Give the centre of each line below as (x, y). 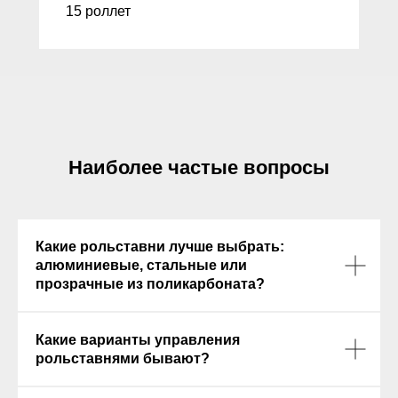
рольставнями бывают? (123, 359)
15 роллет (98, 12)
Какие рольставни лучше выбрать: (160, 247)
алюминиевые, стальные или (141, 266)
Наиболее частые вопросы (199, 168)
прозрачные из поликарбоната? (150, 284)
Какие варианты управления (138, 340)
